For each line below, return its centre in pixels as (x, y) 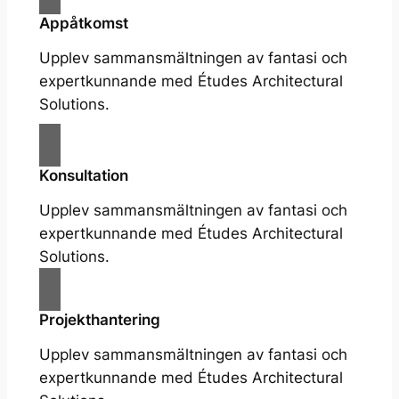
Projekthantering (99, 320)
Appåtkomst (83, 24)
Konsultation (83, 176)
